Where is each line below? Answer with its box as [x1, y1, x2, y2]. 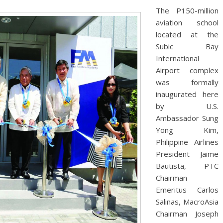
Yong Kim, [156, 125, 219, 135]
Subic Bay [156, 41, 219, 51]
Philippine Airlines [156, 137, 219, 147]
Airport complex [156, 65, 219, 75]
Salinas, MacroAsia [156, 197, 219, 207]
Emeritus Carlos [156, 185, 219, 195]
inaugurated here [156, 89, 219, 99]
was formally [156, 77, 219, 87]
